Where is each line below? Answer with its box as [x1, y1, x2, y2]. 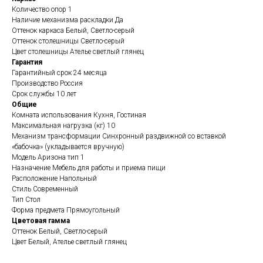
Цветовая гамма [12, 217, 70, 225]
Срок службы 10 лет [12, 90, 76, 98]
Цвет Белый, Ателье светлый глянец [12, 238, 127, 246]
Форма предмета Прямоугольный [12, 206, 120, 214]
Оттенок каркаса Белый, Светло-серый [12, 26, 134, 35]
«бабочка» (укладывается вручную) [12, 143, 124, 151]
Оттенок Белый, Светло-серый [12, 227, 107, 235]
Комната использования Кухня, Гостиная [12, 111, 146, 119]
